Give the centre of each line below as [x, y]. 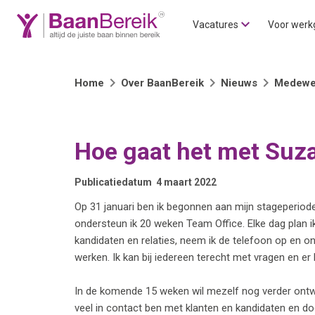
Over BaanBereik [162, 83]
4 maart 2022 [186, 182]
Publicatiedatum [113, 182]
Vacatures [216, 25]
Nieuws [239, 83]
